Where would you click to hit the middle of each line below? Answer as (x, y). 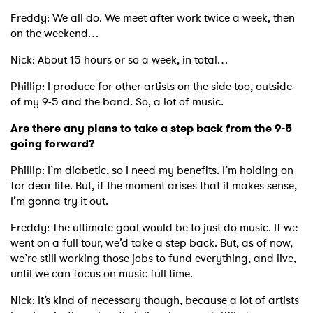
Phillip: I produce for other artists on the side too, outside (151, 87)
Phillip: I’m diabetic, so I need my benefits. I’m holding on (152, 170)
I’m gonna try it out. (59, 201)
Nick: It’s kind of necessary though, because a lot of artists (155, 300)
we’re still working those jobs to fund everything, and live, (153, 259)
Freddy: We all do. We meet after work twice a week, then (153, 18)
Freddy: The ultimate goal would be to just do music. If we (154, 228)
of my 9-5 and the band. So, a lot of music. (117, 102)
